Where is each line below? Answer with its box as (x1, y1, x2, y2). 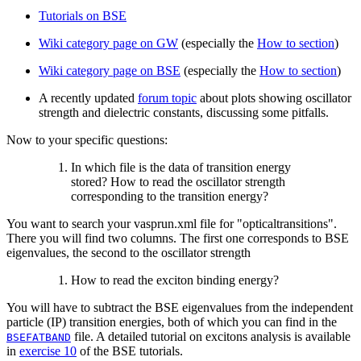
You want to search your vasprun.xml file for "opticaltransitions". (6, 216, 337, 230)
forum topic (138, 90, 197, 105)
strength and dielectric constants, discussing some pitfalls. (39, 105, 329, 119)
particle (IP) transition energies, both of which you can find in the (6, 314, 337, 329)
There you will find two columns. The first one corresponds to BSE (6, 230, 349, 245)
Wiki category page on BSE (39, 63, 180, 77)
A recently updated (39, 90, 138, 105)
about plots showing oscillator (197, 90, 351, 105)
